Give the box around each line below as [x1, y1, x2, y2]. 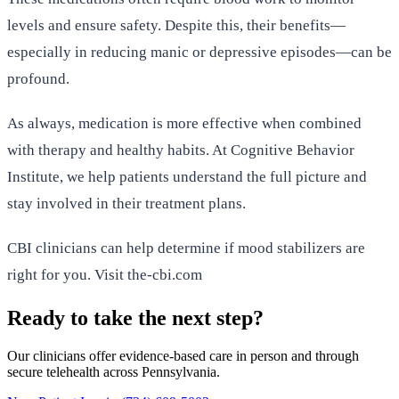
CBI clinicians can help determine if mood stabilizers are [7, 239, 365, 256]
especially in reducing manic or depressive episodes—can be [7, 43, 392, 61]
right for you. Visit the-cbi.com [7, 265, 202, 283]
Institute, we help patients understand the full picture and [7, 167, 367, 185]
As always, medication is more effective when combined [7, 114, 362, 132]
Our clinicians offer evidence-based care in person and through [7, 347, 359, 363]
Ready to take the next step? [7, 305, 264, 330]
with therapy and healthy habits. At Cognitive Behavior [7, 141, 354, 159]
